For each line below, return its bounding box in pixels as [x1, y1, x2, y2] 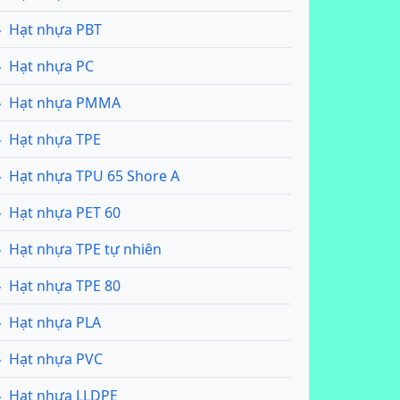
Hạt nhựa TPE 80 [9, 276, 121, 296]
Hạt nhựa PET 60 [9, 203, 121, 222]
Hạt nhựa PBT [9, 20, 102, 39]
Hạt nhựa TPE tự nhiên [9, 239, 162, 259]
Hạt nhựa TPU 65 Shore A [9, 166, 179, 186]
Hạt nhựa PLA [9, 312, 101, 332]
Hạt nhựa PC [9, 56, 94, 76]
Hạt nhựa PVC [9, 349, 103, 369]
